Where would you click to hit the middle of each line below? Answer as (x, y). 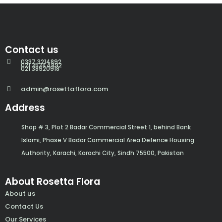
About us (20, 194)
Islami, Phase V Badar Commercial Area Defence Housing (108, 140)
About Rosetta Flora (53, 182)
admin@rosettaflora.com (65, 89)
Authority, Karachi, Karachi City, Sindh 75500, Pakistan (102, 153)
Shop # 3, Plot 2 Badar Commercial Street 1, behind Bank (106, 127)
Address (25, 108)
